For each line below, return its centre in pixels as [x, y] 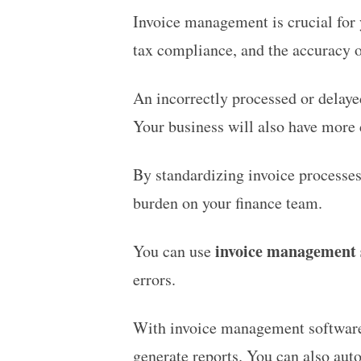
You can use [174, 251]
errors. [154, 279]
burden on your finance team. [230, 202]
